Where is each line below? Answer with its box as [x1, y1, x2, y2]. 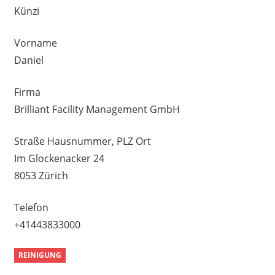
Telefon [14, 200, 48, 214]
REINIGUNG [18, 250, 61, 261]
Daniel [14, 53, 44, 67]
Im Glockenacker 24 [14, 151, 104, 165]
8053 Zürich [14, 168, 68, 182]
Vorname [14, 36, 57, 50]
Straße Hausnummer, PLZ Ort [14, 134, 151, 148]
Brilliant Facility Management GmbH [14, 102, 180, 116]
